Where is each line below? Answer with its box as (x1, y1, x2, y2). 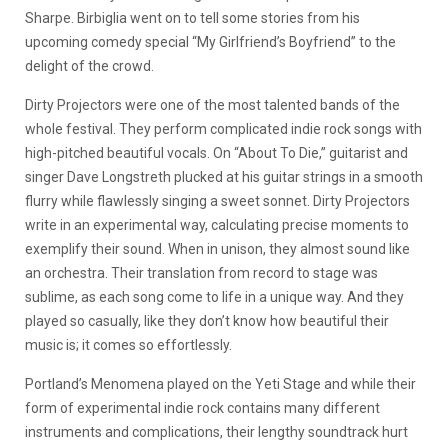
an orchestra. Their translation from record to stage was (25, 264, 378, 281)
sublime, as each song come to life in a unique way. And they (25, 288, 404, 305)
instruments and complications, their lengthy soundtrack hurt (25, 423, 408, 440)
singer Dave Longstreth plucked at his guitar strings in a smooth (25, 168, 423, 185)
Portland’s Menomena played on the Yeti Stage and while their (25, 375, 416, 392)
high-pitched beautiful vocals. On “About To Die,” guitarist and (25, 144, 408, 161)
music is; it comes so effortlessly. (25, 336, 232, 353)
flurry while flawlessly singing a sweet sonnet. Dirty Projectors (25, 192, 410, 209)
